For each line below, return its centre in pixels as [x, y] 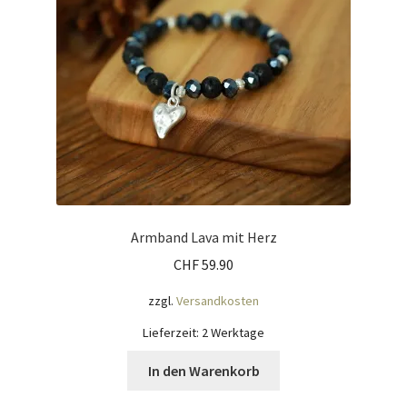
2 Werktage [233, 332]
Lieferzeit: [172, 332]
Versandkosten [218, 301]
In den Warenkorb [203, 370]
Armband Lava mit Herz [203, 237]
